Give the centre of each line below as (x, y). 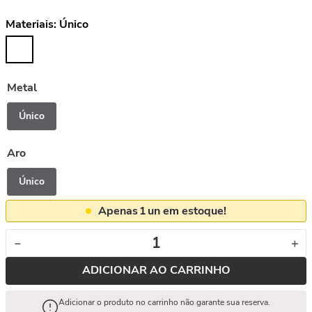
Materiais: (32, 24)
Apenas (118, 211)
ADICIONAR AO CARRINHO (156, 271)
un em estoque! (187, 211)
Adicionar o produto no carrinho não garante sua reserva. (164, 302)
